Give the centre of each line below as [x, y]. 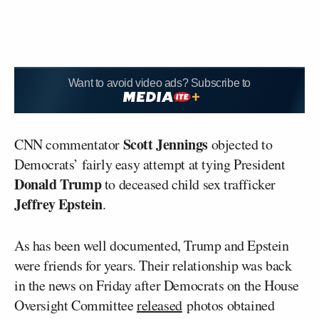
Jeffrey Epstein [58, 204]
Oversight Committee [76, 305]
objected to [240, 144]
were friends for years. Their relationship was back [153, 265]
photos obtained [228, 305]
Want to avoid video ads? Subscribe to [159, 83]
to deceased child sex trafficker [189, 184]
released [159, 305]
